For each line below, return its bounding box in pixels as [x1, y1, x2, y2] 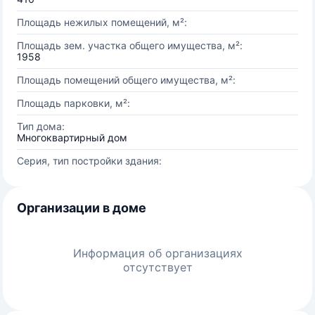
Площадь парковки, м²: [17, 97, 130, 109]
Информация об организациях [72, 246, 243, 260]
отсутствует [122, 260, 193, 274]
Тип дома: [17, 120, 65, 132]
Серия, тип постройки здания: [17, 155, 162, 167]
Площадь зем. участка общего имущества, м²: [17, 39, 243, 51]
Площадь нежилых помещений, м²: [17, 16, 187, 28]
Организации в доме [17, 200, 146, 215]
